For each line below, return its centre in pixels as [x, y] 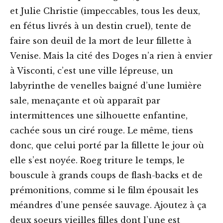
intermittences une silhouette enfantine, [99, 116]
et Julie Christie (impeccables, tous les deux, [105, 11]
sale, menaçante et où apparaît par [85, 101]
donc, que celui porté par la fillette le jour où [107, 146]
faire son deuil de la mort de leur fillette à [101, 41]
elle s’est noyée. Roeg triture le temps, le [97, 161]
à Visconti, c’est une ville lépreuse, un [92, 71]
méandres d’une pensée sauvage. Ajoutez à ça [108, 205]
